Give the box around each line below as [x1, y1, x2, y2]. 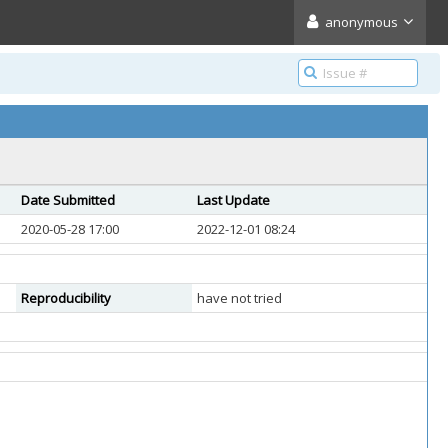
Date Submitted [21, 191, 115, 209]
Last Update [197, 191, 270, 209]
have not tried [197, 289, 282, 307]
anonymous [325, 13, 398, 31]
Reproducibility [21, 289, 111, 307]
